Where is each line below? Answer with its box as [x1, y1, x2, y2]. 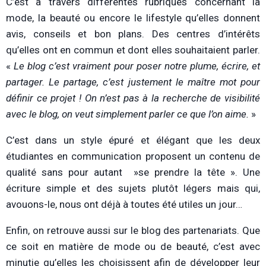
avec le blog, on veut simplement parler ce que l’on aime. [6, 108, 249, 120]
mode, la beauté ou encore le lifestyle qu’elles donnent [6, 12, 260, 24]
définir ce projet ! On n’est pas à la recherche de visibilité [6, 92, 260, 104]
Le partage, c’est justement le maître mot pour [49, 76, 260, 88]
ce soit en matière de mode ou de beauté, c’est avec [6, 240, 260, 252]
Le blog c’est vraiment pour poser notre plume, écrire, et [14, 60, 261, 72]
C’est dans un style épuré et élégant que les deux [6, 134, 260, 146]
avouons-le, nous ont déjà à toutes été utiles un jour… [6, 198, 242, 210]
